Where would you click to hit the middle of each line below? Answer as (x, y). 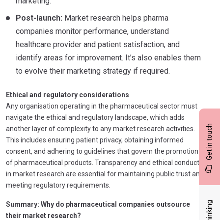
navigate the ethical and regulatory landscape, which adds (95, 117)
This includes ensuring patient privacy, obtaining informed (95, 140)
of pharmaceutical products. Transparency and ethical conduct (103, 162)
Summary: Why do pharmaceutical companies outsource (98, 204)
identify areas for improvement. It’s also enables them (108, 57)
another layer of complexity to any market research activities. (100, 128)
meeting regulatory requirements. (58, 185)
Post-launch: (39, 18)
